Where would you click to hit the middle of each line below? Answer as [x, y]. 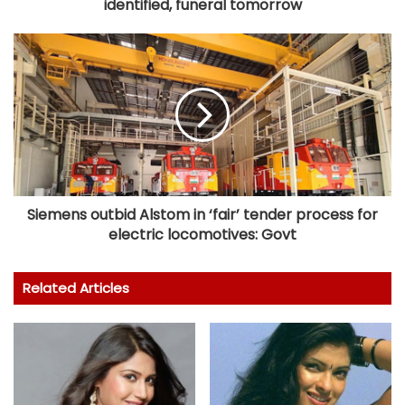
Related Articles [76, 287]
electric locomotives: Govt [202, 234]
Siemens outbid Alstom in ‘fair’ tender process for [202, 214]
